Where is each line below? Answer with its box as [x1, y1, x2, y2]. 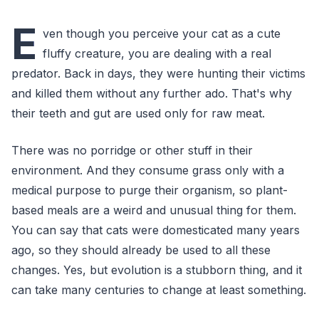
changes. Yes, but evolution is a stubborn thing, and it [11, 263, 302, 277]
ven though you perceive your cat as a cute [43, 26, 281, 41]
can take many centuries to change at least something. [11, 283, 306, 297]
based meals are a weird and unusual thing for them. [11, 203, 296, 217]
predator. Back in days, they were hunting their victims [11, 66, 305, 80]
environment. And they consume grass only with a [11, 163, 284, 177]
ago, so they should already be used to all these [11, 243, 271, 257]
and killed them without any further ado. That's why [11, 86, 292, 100]
